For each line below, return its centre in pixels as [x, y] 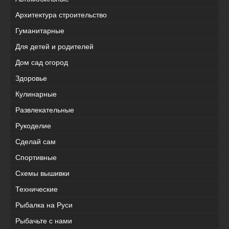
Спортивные [36, 157]
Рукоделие [33, 125]
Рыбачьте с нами [44, 221]
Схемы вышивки [42, 173]
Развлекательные [45, 110]
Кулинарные [36, 94]
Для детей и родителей [54, 46]
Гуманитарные [40, 30]
